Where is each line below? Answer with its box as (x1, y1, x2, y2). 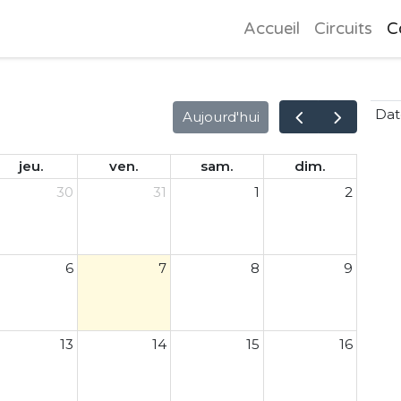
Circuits (314, 18, 373, 38)
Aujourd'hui (182, 107, 260, 125)
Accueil (243, 18, 301, 38)
